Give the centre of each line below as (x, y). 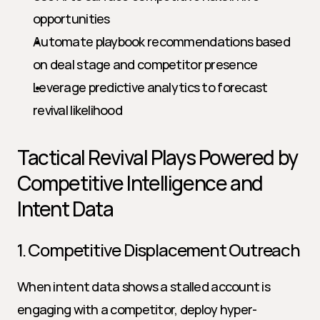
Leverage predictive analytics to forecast (150, 87)
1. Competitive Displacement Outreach (159, 250)
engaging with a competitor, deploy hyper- (137, 309)
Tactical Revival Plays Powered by (157, 157)
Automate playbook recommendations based (161, 41)
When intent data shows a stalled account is (144, 286)
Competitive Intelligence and (140, 183)
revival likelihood (78, 110)
